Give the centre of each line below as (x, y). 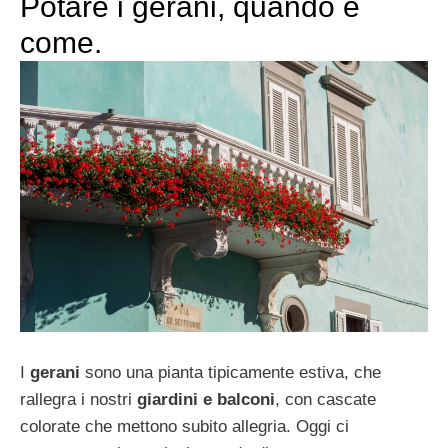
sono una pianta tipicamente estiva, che (230, 373)
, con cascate (325, 400)
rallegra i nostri (78, 400)
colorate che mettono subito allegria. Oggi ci (184, 427)
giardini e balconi (206, 400)
